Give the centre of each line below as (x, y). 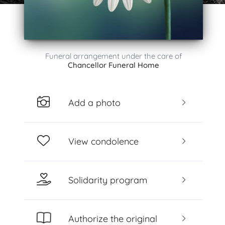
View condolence (103, 141)
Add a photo (94, 102)
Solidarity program (107, 180)
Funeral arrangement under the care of (114, 56)
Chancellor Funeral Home (114, 65)
